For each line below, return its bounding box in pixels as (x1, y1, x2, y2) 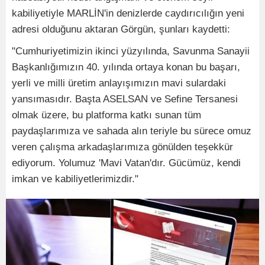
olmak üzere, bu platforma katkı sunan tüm (12, 109, 201, 121)
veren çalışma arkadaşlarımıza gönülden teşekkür (12, 141, 233, 153)
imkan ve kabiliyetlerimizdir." (12, 173, 138, 185)
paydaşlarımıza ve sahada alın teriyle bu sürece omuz (12, 125, 251, 137)
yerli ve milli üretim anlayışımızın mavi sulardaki (12, 77, 226, 89)
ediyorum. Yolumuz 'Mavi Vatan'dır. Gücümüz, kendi (12, 157, 241, 169)
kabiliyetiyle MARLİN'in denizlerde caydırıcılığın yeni (12, 7, 244, 19)
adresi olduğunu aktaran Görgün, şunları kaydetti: (12, 23, 230, 35)
